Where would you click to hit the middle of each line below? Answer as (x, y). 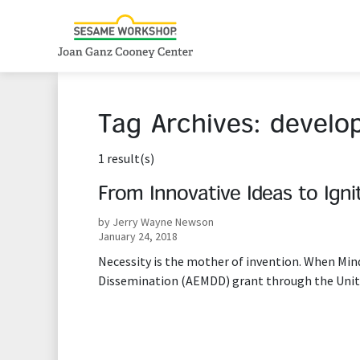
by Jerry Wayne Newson (156, 222)
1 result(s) (126, 158)
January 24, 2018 (138, 236)
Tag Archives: (184, 127)
